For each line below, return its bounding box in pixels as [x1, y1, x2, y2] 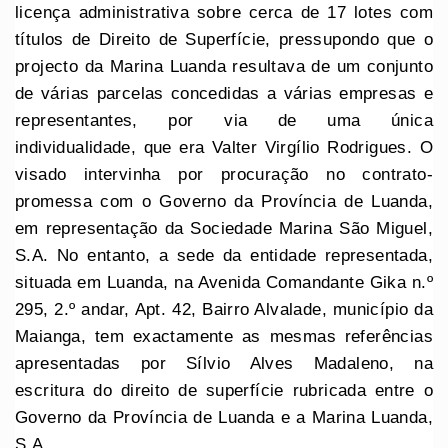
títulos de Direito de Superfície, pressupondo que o [15, 29, 433, 49]
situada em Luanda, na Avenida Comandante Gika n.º [15, 272, 433, 292]
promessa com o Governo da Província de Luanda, [15, 191, 433, 211]
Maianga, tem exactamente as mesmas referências [15, 326, 433, 346]
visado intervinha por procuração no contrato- [15, 164, 433, 184]
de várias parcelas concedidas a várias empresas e [15, 83, 433, 103]
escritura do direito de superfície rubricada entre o [15, 380, 433, 400]
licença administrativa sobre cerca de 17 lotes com [15, 2, 433, 22]
